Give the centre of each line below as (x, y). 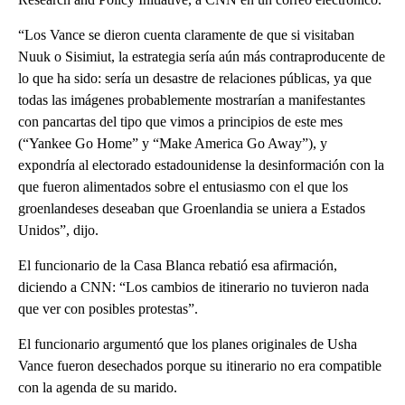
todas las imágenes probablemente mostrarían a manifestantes (192, 99)
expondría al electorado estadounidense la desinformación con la (201, 165)
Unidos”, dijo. (58, 230)
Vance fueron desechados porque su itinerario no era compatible (200, 365)
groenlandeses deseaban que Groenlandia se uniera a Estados (192, 208)
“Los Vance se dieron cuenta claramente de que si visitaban (186, 34)
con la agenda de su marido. (98, 387)
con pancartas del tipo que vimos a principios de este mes (180, 121)
